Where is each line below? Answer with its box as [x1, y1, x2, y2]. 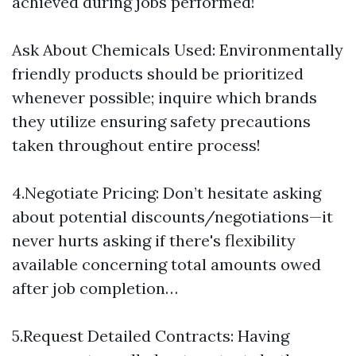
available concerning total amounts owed [12, 254, 321, 274]
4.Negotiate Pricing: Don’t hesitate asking [12, 183, 321, 203]
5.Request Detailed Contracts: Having [12, 326, 289, 346]
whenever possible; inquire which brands [12, 87, 317, 107]
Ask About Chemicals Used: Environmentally [12, 40, 343, 60]
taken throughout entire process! [12, 135, 261, 155]
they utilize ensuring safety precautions [12, 111, 311, 131]
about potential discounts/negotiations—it [12, 207, 333, 226]
